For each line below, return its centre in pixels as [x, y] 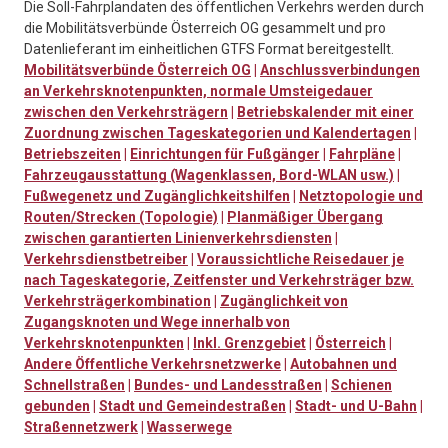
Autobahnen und [343, 364]
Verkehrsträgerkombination [117, 301]
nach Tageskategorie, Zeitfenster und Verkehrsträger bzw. [219, 280]
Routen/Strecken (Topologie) [121, 217]
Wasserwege [189, 427]
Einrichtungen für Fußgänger [225, 154]
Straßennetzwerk [81, 427]
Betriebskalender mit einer [325, 112]
